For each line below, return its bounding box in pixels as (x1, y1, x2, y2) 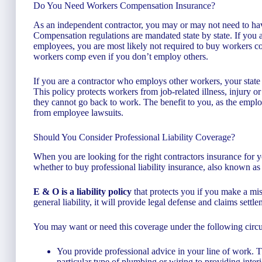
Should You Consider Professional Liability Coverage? (33, 132, 235, 142)
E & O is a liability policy (33, 186, 132, 196)
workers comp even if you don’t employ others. (33, 51, 208, 61)
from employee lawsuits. (33, 107, 123, 118)
